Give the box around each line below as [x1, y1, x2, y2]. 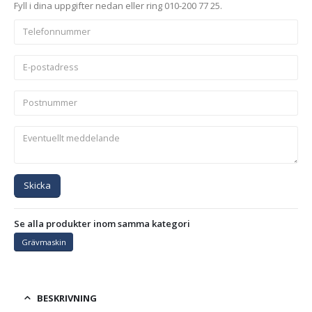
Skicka [24, 179, 51, 192]
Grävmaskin [21, 236, 66, 247]
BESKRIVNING [37, 292, 97, 305]
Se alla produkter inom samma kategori [14, 217, 190, 231]
